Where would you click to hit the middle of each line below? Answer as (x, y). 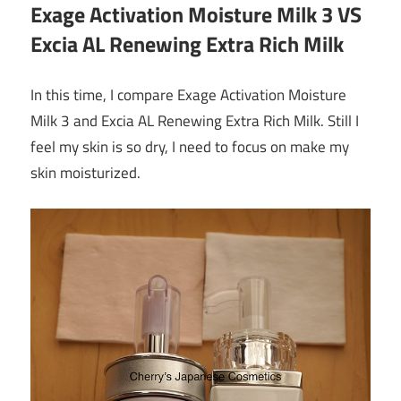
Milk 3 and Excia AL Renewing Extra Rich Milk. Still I (195, 120)
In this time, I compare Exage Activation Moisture (188, 94)
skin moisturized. (85, 172)
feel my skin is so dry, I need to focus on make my (190, 146)
